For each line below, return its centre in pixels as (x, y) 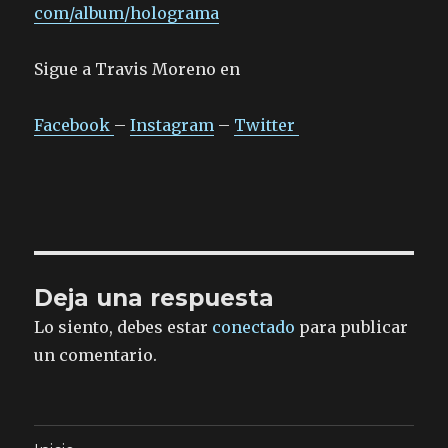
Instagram (172, 125)
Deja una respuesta (154, 298)
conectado (254, 327)
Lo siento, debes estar (123, 327)
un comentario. (96, 355)
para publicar (352, 327)
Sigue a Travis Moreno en (137, 69)
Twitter (267, 125)
